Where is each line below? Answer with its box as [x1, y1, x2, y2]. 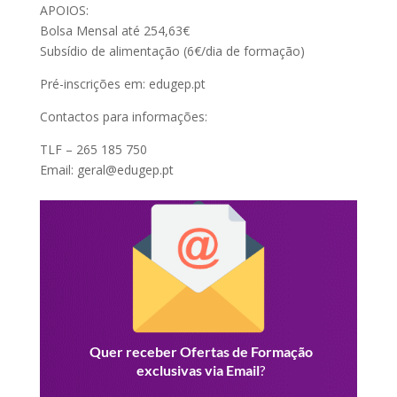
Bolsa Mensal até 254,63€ [39, 22, 190, 39]
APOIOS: [39, 2, 89, 19]
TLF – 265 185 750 [39, 141, 147, 158]
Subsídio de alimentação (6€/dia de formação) [39, 43, 305, 59]
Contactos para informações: [39, 108, 207, 125]
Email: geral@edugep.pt [39, 161, 174, 178]
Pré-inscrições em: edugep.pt [39, 75, 206, 92]
